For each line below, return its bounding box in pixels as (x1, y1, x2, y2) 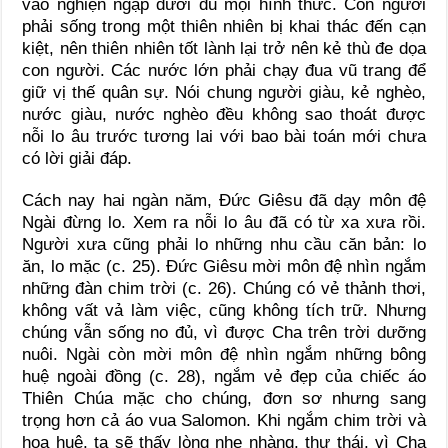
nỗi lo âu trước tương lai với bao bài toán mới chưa (22, 127, 426, 147)
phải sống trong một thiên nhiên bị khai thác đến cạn (22, 17, 426, 37)
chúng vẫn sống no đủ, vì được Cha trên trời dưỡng (22, 323, 426, 343)
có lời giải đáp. (22, 149, 133, 169)
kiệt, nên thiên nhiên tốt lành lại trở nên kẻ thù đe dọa (22, 39, 426, 59)
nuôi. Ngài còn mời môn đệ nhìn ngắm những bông (22, 345, 426, 365)
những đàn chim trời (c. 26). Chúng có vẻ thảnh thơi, (22, 279, 426, 299)
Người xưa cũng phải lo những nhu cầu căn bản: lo (22, 235, 426, 255)
